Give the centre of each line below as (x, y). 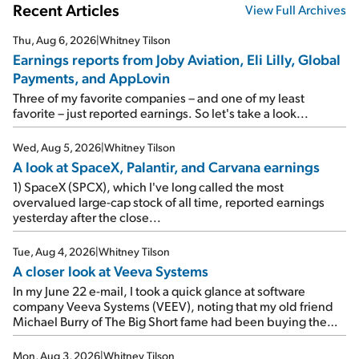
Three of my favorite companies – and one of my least (159, 97)
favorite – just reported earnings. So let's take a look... (161, 112)
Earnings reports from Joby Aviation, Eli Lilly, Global (177, 58)
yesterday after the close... (87, 216)
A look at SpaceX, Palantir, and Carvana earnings (166, 166)
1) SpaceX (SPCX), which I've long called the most (148, 186)
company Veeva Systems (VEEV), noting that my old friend (173, 305)
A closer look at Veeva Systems (111, 270)
